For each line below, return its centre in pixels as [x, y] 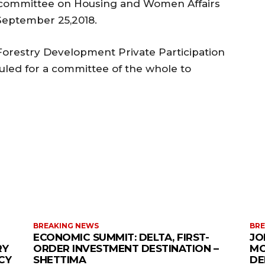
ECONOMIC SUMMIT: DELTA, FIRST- [121, 237]
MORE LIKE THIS [130, 167]
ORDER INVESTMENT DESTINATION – [126, 248]
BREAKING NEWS [66, 225]
